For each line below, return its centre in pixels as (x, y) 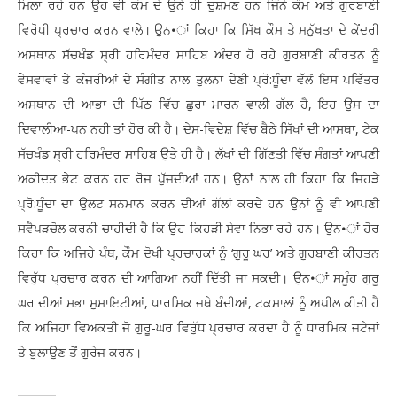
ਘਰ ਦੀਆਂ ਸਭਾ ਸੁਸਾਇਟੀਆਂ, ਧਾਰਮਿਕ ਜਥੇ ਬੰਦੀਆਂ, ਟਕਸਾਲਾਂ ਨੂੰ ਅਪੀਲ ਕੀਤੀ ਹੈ (198, 303)
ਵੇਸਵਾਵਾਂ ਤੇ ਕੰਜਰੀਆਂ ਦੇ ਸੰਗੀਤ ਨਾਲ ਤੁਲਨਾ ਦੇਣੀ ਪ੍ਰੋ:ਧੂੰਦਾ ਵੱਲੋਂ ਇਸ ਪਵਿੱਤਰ (198, 80)
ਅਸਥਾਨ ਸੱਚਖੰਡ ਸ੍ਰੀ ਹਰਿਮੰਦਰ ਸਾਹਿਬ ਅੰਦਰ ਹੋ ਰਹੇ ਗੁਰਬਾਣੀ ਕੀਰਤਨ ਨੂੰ (198, 55)
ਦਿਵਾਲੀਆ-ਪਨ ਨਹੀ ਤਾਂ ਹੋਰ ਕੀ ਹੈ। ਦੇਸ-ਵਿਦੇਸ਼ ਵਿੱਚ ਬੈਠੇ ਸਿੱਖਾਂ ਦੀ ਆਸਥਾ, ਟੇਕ (198, 129)
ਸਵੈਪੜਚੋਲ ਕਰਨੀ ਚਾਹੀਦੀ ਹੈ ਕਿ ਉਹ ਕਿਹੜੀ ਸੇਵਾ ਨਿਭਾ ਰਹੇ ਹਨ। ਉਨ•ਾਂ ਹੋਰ (198, 229)
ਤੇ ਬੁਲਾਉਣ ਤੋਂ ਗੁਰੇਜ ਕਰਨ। (80, 353)
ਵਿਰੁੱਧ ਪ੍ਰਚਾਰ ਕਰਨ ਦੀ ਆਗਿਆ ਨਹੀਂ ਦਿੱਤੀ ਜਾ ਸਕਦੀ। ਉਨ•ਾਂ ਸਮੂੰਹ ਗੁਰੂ (198, 278)
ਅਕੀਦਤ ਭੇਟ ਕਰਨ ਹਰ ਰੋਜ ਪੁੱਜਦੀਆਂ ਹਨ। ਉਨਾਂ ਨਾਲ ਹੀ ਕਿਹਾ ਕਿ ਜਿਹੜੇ (198, 179)
